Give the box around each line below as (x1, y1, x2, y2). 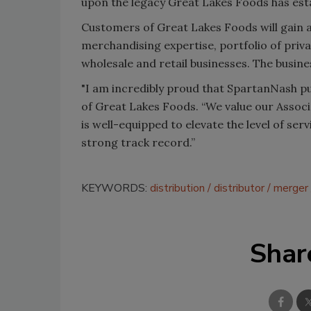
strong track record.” (81, 135, 195, 149)
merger (274, 180, 308, 196)
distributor (214, 180, 264, 196)
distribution (150, 180, 205, 196)
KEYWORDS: (81, 180, 150, 196)
